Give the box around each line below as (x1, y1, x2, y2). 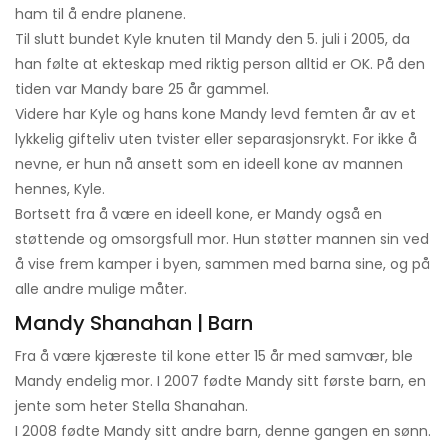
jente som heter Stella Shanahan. (15, 396, 248, 417)
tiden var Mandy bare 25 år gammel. (15, 79, 269, 100)
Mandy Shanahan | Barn (15, 309, 253, 338)
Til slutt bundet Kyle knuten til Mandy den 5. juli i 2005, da (15, 29, 410, 50)
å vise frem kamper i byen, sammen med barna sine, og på (15, 254, 430, 275)
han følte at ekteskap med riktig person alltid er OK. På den (15, 54, 425, 75)
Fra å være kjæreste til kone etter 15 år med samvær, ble (15, 346, 413, 367)
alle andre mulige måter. (15, 279, 187, 300)
